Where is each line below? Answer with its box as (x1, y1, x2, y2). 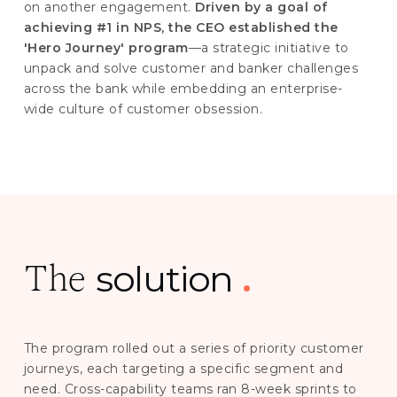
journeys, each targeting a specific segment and (23, 360, 344, 377)
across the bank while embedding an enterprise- (23, 81, 343, 97)
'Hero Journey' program (23, 40, 189, 57)
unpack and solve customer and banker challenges (23, 60, 359, 77)
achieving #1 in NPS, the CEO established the (23, 19, 339, 36)
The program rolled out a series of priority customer (23, 339, 364, 356)
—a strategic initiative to (188, 40, 349, 57)
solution (95, 256, 242, 300)
